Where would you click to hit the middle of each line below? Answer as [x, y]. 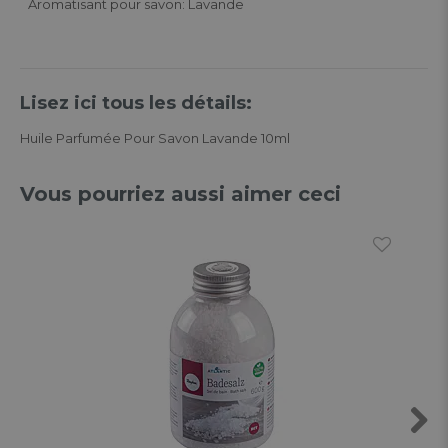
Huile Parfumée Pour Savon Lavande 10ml [155, 137]
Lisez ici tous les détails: [136, 102]
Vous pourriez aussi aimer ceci [180, 193]
